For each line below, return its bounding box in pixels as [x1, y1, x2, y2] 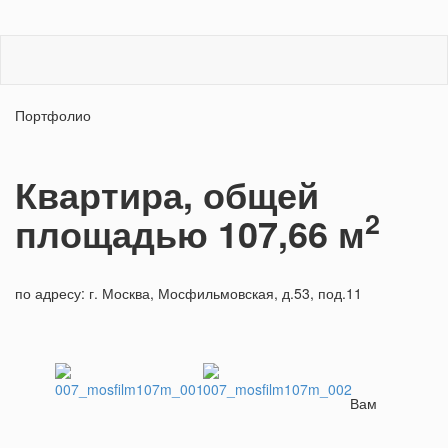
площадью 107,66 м [15, 206, 365, 259]
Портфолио [15, 104, 91, 125]
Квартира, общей [15, 167, 319, 220]
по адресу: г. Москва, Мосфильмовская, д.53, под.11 [15, 282, 362, 303]
